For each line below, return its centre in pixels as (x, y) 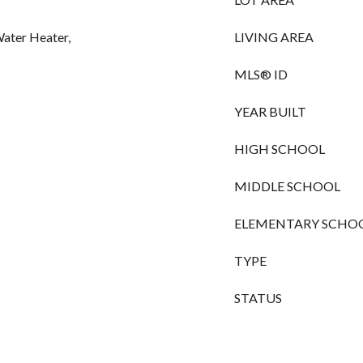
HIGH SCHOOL (280, 149)
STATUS (258, 298)
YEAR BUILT (270, 111)
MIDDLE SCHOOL (287, 186)
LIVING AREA (274, 37)
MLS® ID (261, 74)
